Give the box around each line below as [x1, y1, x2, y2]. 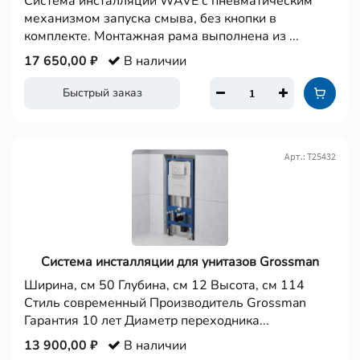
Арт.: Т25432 [284, 150, 336, 162]
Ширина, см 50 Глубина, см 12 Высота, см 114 [24, 276, 305, 294]
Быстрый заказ [62, 85, 142, 100]
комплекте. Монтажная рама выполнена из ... [24, 27, 299, 45]
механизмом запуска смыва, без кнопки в [24, 10, 276, 27]
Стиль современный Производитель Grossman [24, 294, 306, 312]
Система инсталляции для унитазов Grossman [41, 253, 319, 271]
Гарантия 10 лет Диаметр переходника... [24, 312, 269, 329]
